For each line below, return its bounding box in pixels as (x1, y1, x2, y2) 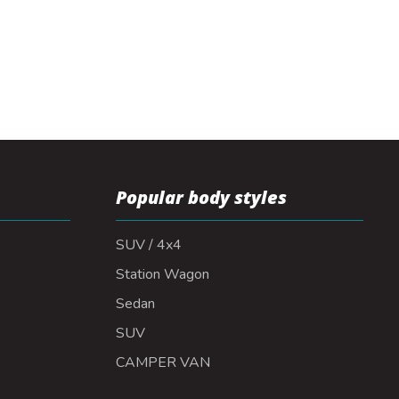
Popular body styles (115, 185, 287, 209)
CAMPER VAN (115, 353, 210, 372)
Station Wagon (115, 265, 209, 284)
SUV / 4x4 (115, 235, 182, 255)
